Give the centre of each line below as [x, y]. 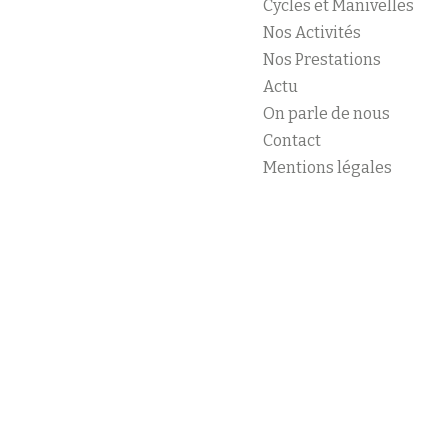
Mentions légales [327, 167]
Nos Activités [311, 32]
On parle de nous [326, 113]
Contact [291, 140]
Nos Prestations [321, 59]
